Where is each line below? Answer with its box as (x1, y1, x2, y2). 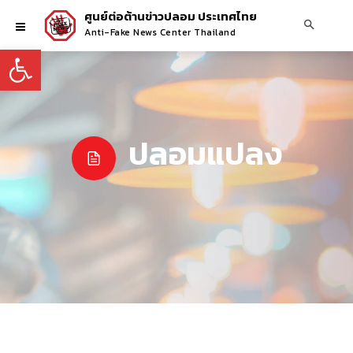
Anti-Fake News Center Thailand (84, 24, 236, 39)
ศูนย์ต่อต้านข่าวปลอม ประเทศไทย (84, 6, 257, 25)
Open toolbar (7, 40, 87, 72)
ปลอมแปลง (128, 130, 282, 177)
